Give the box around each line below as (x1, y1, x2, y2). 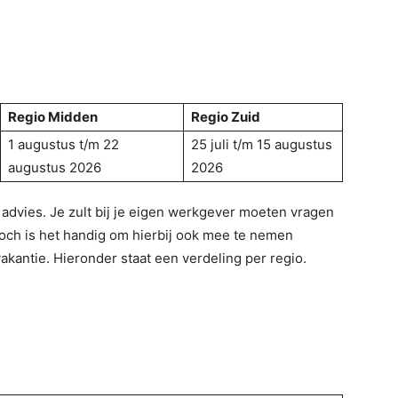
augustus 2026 (8, 159, 101, 176)
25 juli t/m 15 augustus (191, 136, 332, 153)
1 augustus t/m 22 (8, 136, 119, 153)
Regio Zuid (191, 108, 260, 125)
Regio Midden (8, 108, 98, 125)
